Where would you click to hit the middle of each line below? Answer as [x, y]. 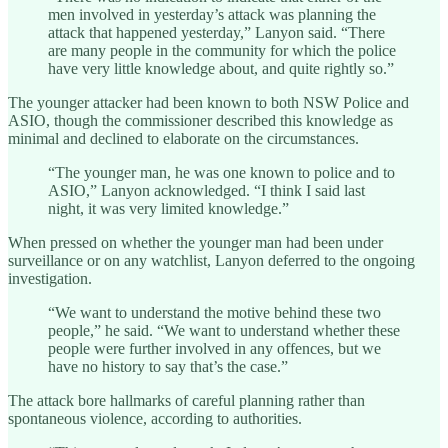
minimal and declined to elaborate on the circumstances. [183, 138]
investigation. [50, 278]
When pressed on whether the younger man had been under [195, 242]
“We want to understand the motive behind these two [214, 312]
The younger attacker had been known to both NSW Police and [208, 102]
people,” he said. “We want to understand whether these [224, 330]
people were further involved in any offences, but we [214, 348]
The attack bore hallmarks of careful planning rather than [186, 400]
